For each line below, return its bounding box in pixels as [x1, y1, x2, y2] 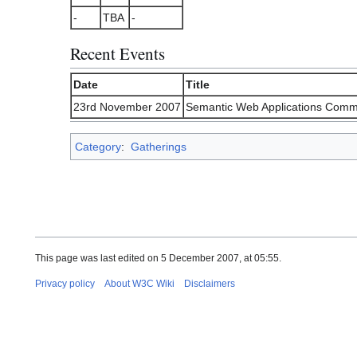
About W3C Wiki [104, 277, 175, 289]
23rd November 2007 [73, 100, 181, 113]
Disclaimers [184, 277, 235, 289]
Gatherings [130, 139, 186, 153]
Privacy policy [35, 277, 95, 289]
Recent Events [70, 42, 165, 65]
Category [75, 139, 121, 153]
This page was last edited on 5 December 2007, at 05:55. [35, 252, 281, 264]
